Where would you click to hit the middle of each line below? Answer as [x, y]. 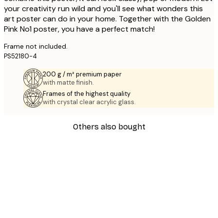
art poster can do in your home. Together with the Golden [107, 19]
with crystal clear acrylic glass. [89, 102]
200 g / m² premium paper [82, 74]
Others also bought [109, 127]
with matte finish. [68, 83]
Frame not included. [36, 46]
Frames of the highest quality [87, 94]
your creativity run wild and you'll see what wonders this [103, 9]
